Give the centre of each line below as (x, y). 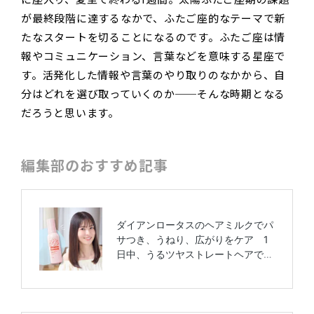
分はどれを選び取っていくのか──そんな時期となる (153, 94)
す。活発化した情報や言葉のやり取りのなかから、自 (153, 75)
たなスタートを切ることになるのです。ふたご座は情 (153, 37)
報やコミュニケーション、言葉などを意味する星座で (153, 56)
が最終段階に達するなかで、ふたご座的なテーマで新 (153, 18)
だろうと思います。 (70, 113)
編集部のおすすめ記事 (95, 166)
